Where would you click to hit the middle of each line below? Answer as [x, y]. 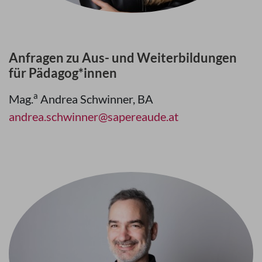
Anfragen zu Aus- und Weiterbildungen [123, 57]
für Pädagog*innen [63, 73]
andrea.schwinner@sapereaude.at [94, 116]
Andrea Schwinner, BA [97, 99]
